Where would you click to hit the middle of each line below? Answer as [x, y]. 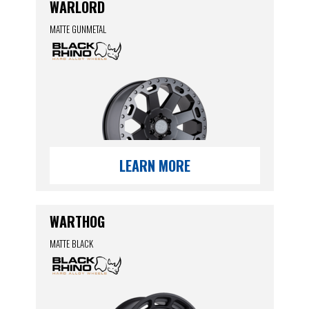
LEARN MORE [154, 166]
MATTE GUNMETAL [78, 29]
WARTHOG [77, 221]
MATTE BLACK [71, 243]
